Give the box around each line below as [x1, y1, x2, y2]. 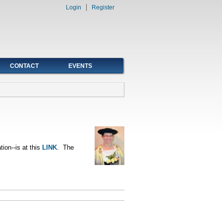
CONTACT [10, 62, 39, 69]
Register [92, 4, 114, 11]
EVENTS [68, 62, 92, 69]
